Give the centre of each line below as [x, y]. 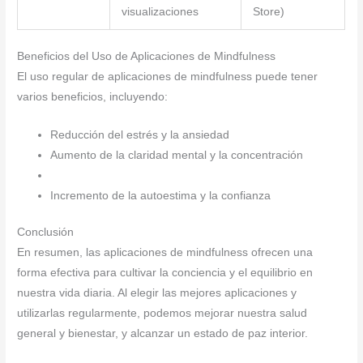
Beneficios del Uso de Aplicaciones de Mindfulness [147, 57]
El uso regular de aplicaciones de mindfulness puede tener [168, 77]
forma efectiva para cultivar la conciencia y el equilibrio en [165, 273]
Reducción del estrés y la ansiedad [140, 135]
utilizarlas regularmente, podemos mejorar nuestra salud [162, 314]
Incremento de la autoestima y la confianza [161, 195]
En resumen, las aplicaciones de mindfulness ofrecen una [165, 253]
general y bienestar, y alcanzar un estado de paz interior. [163, 334]
